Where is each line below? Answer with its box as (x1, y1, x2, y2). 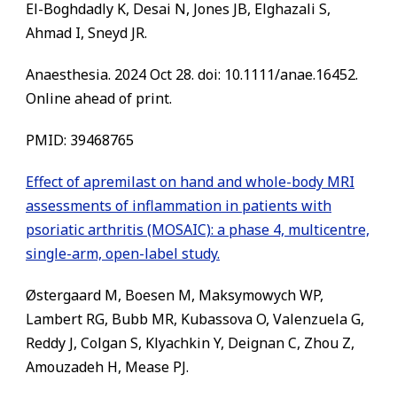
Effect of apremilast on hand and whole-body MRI (26, 172, 354, 191)
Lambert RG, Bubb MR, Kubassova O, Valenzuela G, (26, 309, 364, 329)
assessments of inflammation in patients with (26, 196, 331, 215)
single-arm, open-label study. (26, 244, 220, 263)
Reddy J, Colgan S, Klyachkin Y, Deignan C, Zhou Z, (26, 333, 354, 353)
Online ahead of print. (26, 89, 172, 108)
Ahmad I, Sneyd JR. (26, 23, 147, 43)
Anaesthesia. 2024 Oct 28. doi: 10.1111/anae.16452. (26, 65, 358, 84)
